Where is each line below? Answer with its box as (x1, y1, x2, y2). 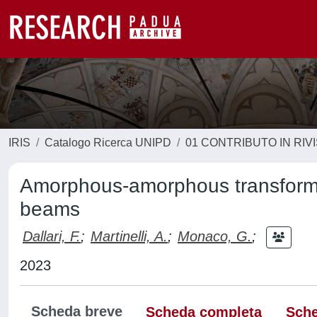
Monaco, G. (178, 228, 252, 244)
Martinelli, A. (91, 228, 168, 244)
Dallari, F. (23, 228, 81, 244)
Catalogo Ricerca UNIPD (45, 137, 171, 149)
